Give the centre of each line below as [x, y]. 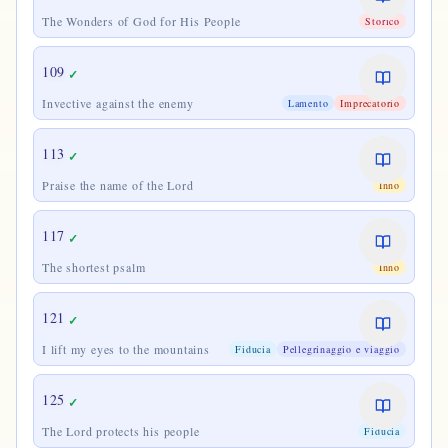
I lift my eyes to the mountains [126, 349]
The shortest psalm [94, 267]
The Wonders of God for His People [141, 21]
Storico [382, 21]
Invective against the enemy [118, 103]
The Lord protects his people [121, 431]
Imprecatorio [370, 103]
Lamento [308, 103]
